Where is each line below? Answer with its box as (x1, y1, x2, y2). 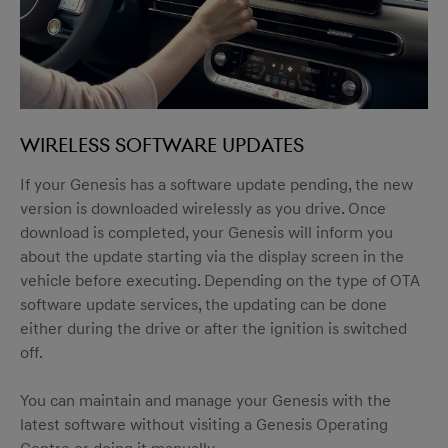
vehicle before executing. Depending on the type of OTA (20, 266, 420, 295)
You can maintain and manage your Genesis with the (20, 386, 391, 415)
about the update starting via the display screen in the (20, 242, 404, 271)
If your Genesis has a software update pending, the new (20, 170, 413, 199)
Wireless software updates (20, 126, 304, 163)
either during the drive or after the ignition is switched (20, 314, 407, 343)
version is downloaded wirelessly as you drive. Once (20, 194, 386, 223)
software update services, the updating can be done (20, 290, 387, 319)
